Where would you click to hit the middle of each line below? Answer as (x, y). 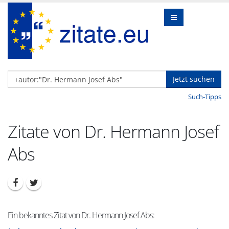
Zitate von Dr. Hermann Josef (113, 131)
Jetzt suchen (194, 79)
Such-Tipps (205, 97)
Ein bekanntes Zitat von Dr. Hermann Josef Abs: (81, 215)
